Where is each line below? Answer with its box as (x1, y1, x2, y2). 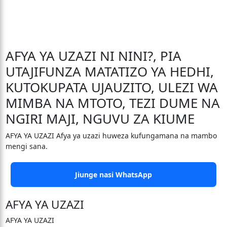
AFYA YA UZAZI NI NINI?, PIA (5, 47, 181, 65)
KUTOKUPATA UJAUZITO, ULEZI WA (5, 78, 218, 96)
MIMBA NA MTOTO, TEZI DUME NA (5, 94, 220, 112)
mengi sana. (5, 141, 48, 151)
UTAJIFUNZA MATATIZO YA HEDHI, (5, 62, 214, 81)
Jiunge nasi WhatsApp (75, 170, 152, 179)
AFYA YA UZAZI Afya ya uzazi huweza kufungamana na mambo (5, 131, 217, 140)
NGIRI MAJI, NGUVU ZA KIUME (5, 109, 195, 128)
